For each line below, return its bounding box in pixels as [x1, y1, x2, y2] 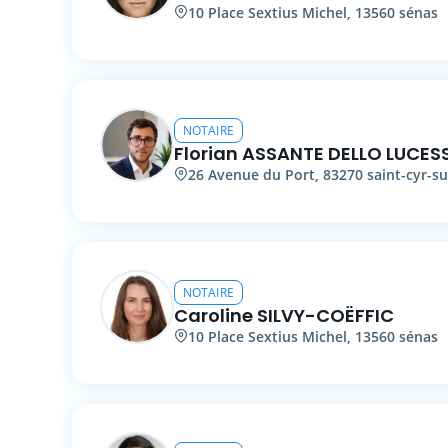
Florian [174, 140, 238, 166]
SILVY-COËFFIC [257, 302, 394, 328]
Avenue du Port [208, 164, 315, 184]
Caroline [174, 302, 253, 328]
